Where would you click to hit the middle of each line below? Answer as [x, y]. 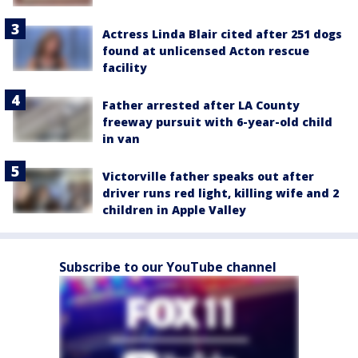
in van [121, 139]
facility [125, 68]
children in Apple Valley [174, 210]
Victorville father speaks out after [208, 177]
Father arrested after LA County [201, 105]
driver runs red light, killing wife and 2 [221, 193]
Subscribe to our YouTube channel [168, 267]
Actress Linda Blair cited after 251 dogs [222, 34]
